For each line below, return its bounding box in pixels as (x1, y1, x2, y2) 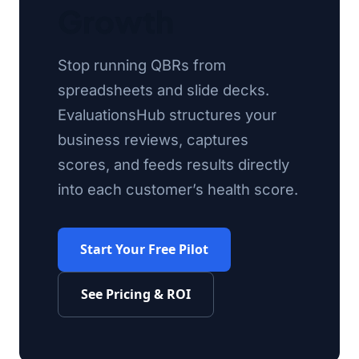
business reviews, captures (58, 131, 248, 148)
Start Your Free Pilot (80, 240, 208, 258)
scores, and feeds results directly (58, 155, 289, 173)
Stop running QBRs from (58, 56, 226, 74)
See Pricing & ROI (81, 285, 191, 303)
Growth (58, 2, 174, 41)
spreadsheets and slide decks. (58, 81, 269, 99)
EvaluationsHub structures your (58, 106, 276, 123)
